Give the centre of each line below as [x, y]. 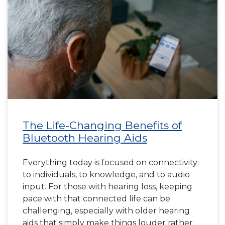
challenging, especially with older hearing [106, 211]
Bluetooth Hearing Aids [85, 138]
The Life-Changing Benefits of [102, 125]
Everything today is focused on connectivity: [111, 162]
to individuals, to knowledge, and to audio [106, 175]
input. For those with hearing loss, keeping [107, 187]
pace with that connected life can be [96, 199]
